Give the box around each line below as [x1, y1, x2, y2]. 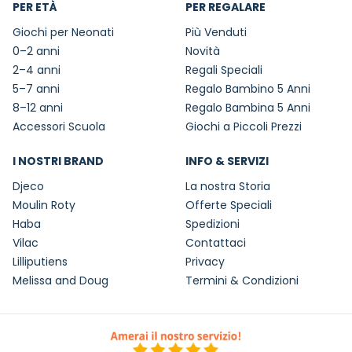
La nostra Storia [185, 178, 270, 195]
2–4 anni [13, 62, 60, 79]
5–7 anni [13, 81, 60, 97]
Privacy [185, 254, 225, 270]
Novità [185, 43, 220, 60]
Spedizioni [185, 216, 240, 233]
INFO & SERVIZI [185, 153, 269, 170]
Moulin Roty [13, 197, 75, 214]
